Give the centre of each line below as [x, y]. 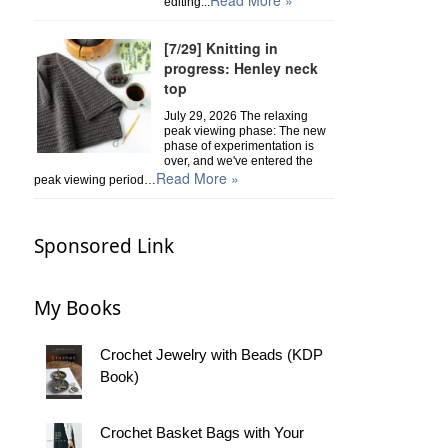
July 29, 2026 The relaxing [235, 116]
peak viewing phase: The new [244, 131]
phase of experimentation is [238, 146]
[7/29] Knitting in [220, 48]
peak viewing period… [94, 180]
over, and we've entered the [238, 161]
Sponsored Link [103, 246]
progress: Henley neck [240, 68]
